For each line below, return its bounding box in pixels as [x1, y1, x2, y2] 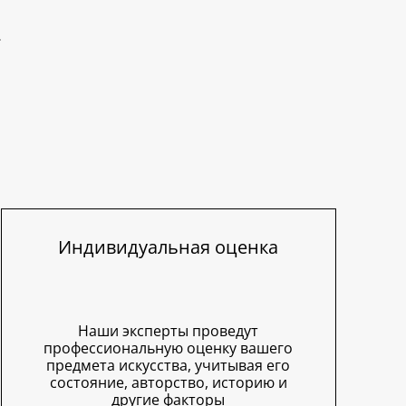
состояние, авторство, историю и [49, 372, 287, 393]
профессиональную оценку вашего [43, 338, 294, 359]
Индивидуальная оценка [58, 235, 279, 260]
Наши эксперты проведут [78, 321, 259, 342]
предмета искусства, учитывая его [46, 355, 291, 376]
